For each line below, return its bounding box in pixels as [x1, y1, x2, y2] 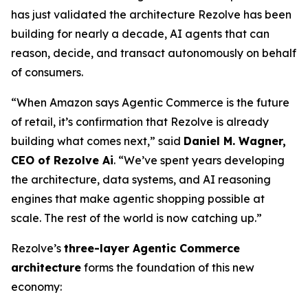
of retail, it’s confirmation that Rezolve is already [11, 115, 269, 129]
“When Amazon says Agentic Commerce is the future [11, 96, 289, 109]
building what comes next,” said [11, 134, 184, 148]
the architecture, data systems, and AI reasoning [11, 173, 271, 186]
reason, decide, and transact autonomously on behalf [11, 46, 296, 60]
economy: [11, 280, 62, 294]
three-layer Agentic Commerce [64, 241, 240, 255]
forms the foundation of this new [81, 261, 254, 274]
